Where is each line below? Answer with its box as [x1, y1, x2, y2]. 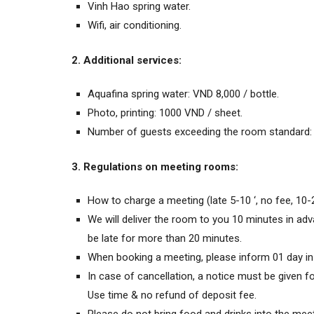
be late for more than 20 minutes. [88, 231, 243, 245]
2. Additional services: [71, 53, 182, 67]
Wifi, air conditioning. [88, 18, 182, 32]
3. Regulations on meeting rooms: [71, 160, 238, 173]
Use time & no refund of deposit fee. [88, 288, 257, 301]
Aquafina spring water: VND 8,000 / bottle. [88, 87, 280, 100]
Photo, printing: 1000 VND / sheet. [88, 106, 243, 119]
